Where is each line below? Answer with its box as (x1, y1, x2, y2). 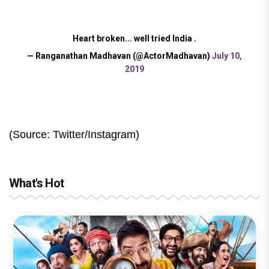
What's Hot (9, 176, 64, 191)
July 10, (212, 51, 242, 61)
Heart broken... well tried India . (73, 34, 196, 44)
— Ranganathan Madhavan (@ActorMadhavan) (27, 51, 212, 61)
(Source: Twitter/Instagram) (9, 128, 139, 141)
